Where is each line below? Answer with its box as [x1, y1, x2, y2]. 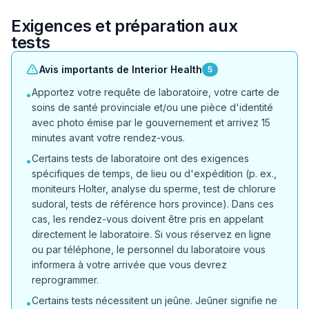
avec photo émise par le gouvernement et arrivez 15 [32, 117, 270, 128]
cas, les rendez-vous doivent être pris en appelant [32, 213, 263, 225]
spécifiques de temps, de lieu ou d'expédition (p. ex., [32, 168, 277, 179]
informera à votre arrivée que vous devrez [32, 259, 227, 270]
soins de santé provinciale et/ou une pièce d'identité [32, 101, 273, 113]
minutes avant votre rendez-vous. [32, 132, 185, 143]
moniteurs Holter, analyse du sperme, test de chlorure [32, 183, 276, 195]
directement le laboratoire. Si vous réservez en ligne [32, 228, 271, 240]
